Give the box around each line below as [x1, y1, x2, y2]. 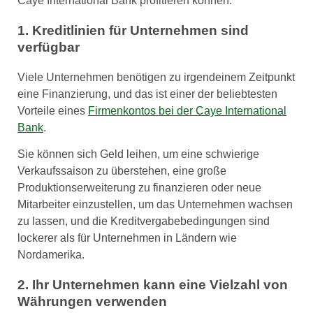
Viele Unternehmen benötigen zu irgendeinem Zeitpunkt [17, 71, 295, 83]
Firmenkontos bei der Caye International [88, 104, 286, 117]
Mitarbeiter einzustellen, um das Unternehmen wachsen [17, 198, 293, 210]
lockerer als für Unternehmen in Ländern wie [17, 232, 237, 244]
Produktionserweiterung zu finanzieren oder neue [17, 182, 261, 194]
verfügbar [17, 39, 80, 54]
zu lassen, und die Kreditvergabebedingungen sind [17, 215, 270, 227]
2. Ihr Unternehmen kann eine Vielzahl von [17, 277, 288, 292]
